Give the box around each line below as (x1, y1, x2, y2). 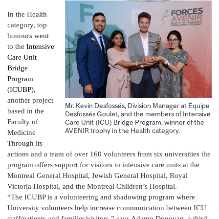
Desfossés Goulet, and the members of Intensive (65, 109, 211, 118)
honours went (7, 32, 49, 40)
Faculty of (7, 118, 38, 126)
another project (7, 96, 53, 105)
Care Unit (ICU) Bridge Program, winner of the (65, 118, 204, 126)
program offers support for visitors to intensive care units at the (7, 161, 199, 169)
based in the (7, 107, 44, 115)
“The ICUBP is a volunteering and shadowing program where (7, 193, 195, 201)
